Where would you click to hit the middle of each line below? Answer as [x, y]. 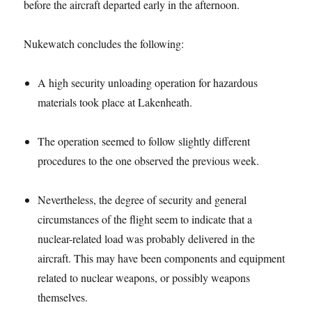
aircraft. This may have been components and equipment [162, 258]
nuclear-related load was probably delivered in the [147, 238]
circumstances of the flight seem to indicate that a [145, 219]
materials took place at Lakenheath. [115, 102]
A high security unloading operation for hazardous [148, 82]
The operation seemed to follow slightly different [144, 141]
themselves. [63, 297]
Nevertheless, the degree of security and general [142, 199]
